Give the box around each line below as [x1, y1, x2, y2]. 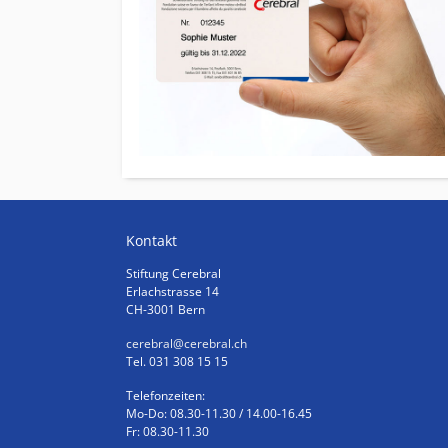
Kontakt [126, 230, 177, 250]
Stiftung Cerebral [126, 264, 221, 282]
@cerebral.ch [173, 334, 247, 352]
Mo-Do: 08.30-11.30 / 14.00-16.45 [126, 404, 312, 422]
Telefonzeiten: [126, 386, 205, 404]
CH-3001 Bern [126, 300, 205, 318]
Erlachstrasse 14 [126, 282, 219, 300]
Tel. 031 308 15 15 [126, 352, 228, 370]
